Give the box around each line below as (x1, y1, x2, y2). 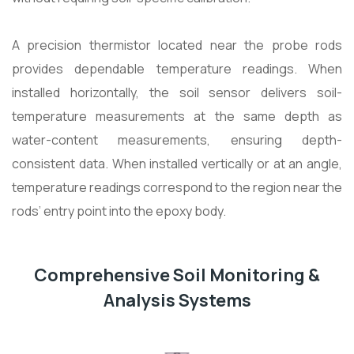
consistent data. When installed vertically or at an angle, (12, 154, 342, 172)
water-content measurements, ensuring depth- (12, 130, 342, 149)
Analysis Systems (103, 288, 251, 312)
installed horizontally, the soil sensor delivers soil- (12, 83, 342, 101)
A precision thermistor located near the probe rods (12, 36, 342, 54)
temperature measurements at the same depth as (12, 107, 342, 125)
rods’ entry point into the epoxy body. (12, 201, 226, 220)
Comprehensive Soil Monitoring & (34, 262, 320, 287)
